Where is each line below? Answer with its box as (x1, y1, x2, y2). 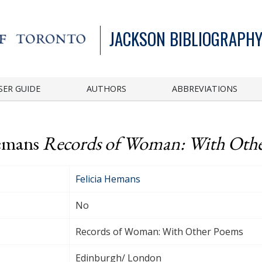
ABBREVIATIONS (172, 82, 238, 94)
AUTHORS (86, 82, 126, 94)
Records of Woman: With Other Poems (75, 225, 243, 238)
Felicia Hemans (75, 172, 140, 185)
